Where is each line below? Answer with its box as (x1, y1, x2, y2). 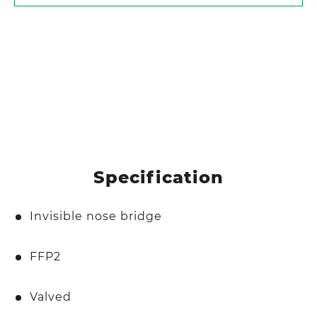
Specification (93, 166, 224, 188)
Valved (30, 289, 72, 304)
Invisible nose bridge (30, 209, 163, 223)
